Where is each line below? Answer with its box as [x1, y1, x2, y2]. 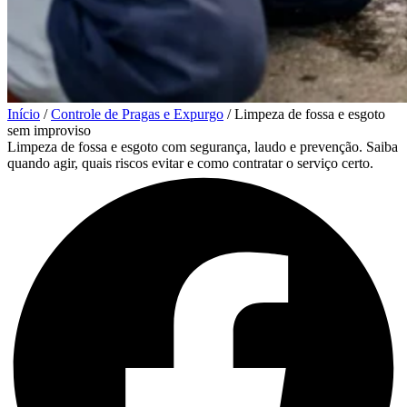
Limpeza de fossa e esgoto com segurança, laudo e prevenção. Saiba [7, 138, 398, 154]
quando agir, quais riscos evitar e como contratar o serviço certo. [7, 154, 373, 171]
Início [7, 105, 40, 122]
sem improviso [7, 122, 91, 138]
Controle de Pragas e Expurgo [51, 105, 223, 122]
